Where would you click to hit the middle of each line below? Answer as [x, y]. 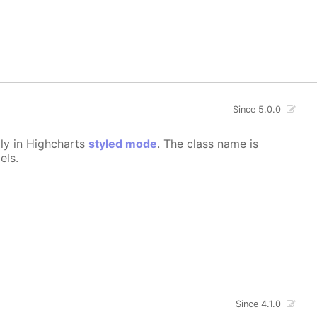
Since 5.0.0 [257, 110]
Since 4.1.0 [259, 304]
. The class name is [208, 144]
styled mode [123, 144]
